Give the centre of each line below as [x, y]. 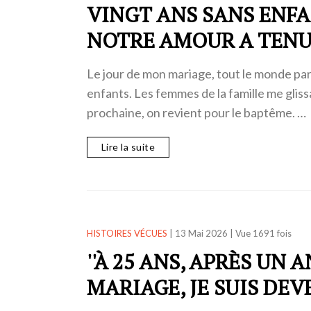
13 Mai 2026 [201, 233]
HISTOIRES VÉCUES [127, 233]
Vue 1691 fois [263, 233]
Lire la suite [128, 146]
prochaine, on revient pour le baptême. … [196, 112]
